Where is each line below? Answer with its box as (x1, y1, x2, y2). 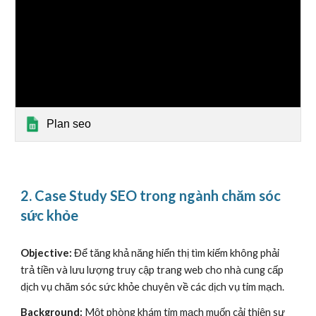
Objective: (20, 247, 75, 259)
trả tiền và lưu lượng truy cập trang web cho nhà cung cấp (20, 264, 284, 276)
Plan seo (47, 117, 92, 130)
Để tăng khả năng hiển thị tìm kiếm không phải (74, 247, 280, 259)
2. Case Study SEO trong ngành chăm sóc (20, 187, 281, 204)
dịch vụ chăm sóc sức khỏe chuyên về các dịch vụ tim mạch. (20, 281, 285, 293)
